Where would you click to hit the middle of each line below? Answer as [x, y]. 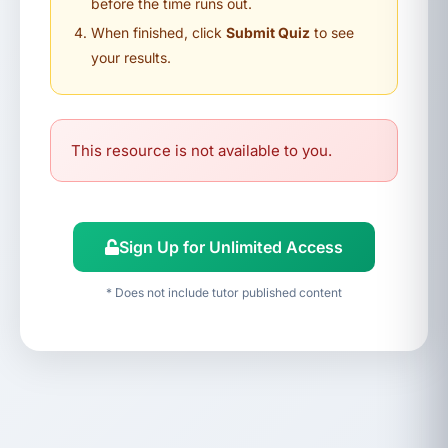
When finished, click [158, 32]
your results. [131, 57]
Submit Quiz [268, 32]
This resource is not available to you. [201, 150]
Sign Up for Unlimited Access [231, 247]
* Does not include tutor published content [224, 292]
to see [332, 32]
